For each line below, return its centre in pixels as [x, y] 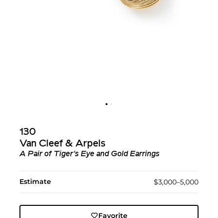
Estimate [35, 182]
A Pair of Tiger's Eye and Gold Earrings [90, 154]
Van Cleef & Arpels [63, 144]
